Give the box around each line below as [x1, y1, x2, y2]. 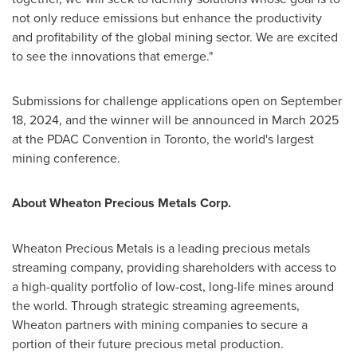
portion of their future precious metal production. [12, 335, 284, 352]
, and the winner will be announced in [59, 111, 272, 128]
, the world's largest [206, 130, 314, 147]
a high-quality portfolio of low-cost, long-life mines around [12, 277, 334, 295]
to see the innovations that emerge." [12, 47, 213, 65]
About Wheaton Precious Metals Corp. [12, 194, 231, 212]
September [280, 92, 342, 109]
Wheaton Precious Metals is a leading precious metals [12, 239, 310, 257]
